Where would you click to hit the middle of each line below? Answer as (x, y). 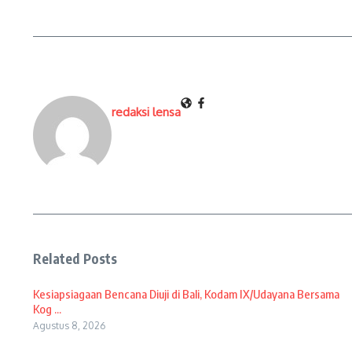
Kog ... (47, 309)
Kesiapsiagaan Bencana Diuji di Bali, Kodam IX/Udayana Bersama (186, 294)
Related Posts (75, 259)
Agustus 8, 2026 (69, 326)
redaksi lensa (146, 112)
